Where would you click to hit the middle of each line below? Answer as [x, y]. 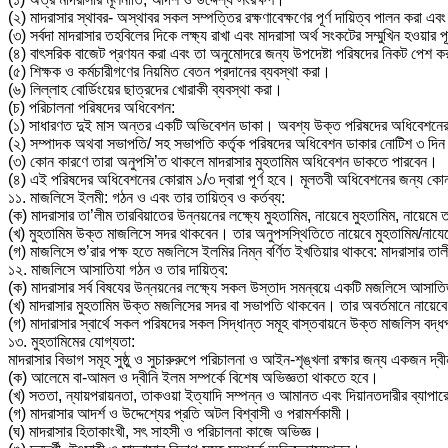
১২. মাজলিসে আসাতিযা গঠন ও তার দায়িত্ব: [118, 269]
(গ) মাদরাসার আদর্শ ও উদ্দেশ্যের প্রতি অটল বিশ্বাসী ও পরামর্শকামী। [180, 413]
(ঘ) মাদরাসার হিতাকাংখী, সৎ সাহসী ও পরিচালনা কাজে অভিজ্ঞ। [165, 431]
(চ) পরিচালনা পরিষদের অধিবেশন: [91, 107]
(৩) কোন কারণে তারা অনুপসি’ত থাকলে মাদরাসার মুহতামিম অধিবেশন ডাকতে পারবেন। [223, 161]
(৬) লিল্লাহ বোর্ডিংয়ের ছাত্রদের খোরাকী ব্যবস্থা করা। [145, 89]
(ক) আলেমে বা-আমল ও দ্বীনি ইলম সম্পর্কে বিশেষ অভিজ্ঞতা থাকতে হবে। [193, 377]
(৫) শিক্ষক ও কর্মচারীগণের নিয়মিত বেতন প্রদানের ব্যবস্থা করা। [169, 71]
